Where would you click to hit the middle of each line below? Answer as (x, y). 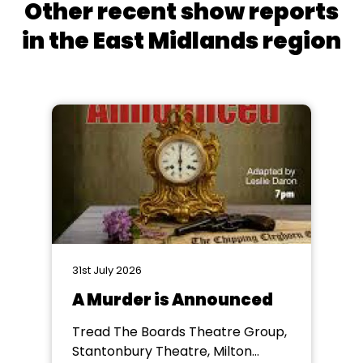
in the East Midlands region (181, 41)
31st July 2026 (107, 270)
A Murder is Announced (173, 300)
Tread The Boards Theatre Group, (179, 332)
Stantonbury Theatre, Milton (162, 351)
